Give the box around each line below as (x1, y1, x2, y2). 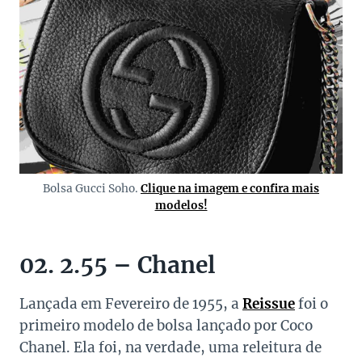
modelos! (154, 199, 208, 213)
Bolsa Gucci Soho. (43, 182, 141, 196)
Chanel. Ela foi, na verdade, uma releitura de (19, 339, 322, 357)
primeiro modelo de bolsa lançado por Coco (19, 317, 313, 335)
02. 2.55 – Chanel (19, 250, 216, 280)
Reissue (242, 295, 295, 314)
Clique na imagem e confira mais (141, 182, 319, 196)
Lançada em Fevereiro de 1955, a (19, 295, 242, 314)
